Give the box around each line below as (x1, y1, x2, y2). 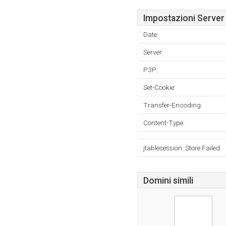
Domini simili (143, 176, 193, 186)
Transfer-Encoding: (143, 101, 202, 109)
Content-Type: (143, 119, 185, 127)
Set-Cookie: (143, 83, 176, 91)
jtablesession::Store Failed (143, 144, 220, 152)
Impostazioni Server (143, 13, 224, 23)
